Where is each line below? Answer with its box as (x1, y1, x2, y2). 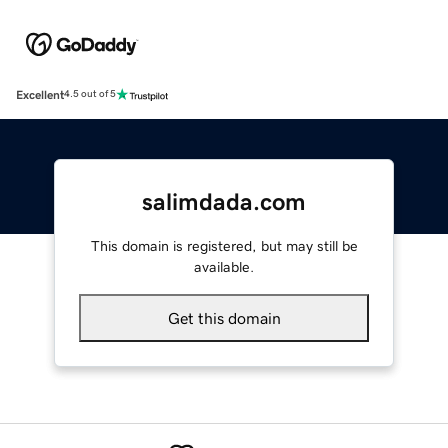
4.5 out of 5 (64, 89, 116, 100)
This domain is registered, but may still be (90, 238, 358, 253)
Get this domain (167, 309, 281, 326)
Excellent (16, 88, 64, 101)
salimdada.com (142, 189, 306, 214)
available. (194, 259, 254, 274)
